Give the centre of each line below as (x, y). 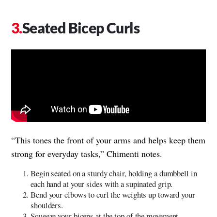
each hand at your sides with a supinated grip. (102, 184)
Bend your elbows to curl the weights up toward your (113, 194)
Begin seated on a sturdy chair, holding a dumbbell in (114, 173)
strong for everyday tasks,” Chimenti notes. (87, 153)
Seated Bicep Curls (81, 27)
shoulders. (47, 205)
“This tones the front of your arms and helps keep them (108, 140)
